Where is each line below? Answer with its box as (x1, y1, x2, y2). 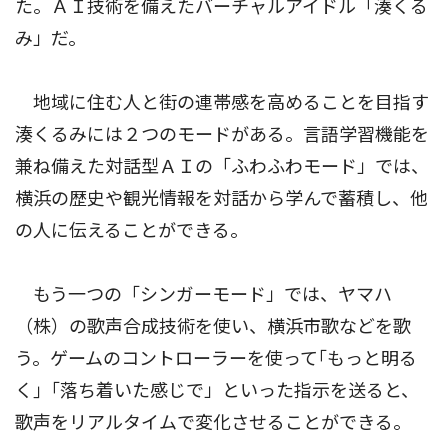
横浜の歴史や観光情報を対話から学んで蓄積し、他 (15, 188, 428, 210)
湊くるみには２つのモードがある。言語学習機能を (15, 124, 429, 146)
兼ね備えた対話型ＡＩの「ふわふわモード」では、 (15, 156, 429, 178)
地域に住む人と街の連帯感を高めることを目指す (15, 92, 429, 114)
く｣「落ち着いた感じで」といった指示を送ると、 (15, 380, 419, 402)
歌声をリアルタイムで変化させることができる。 (15, 412, 411, 434)
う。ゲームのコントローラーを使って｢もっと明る (15, 348, 417, 370)
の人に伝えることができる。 (15, 220, 248, 242)
